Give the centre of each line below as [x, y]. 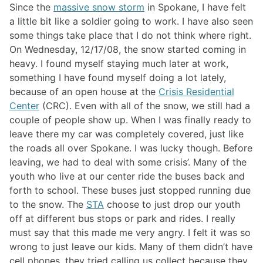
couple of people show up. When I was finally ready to [130, 120]
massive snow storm [99, 7]
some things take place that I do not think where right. [130, 36]
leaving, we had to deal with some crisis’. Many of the [128, 162]
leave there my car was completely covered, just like [127, 134]
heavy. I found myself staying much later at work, [119, 64]
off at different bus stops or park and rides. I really [122, 219]
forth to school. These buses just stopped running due [130, 190]
